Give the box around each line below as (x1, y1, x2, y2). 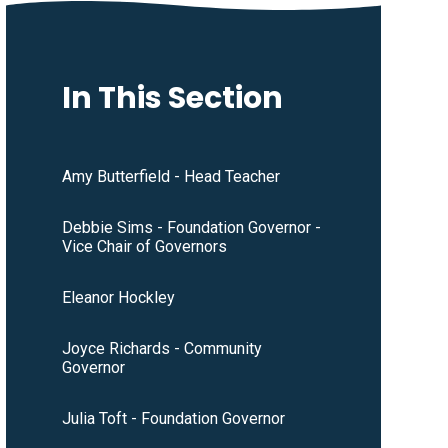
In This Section (61, 77, 283, 120)
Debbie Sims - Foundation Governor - (61, 218, 321, 238)
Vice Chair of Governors (61, 237, 227, 257)
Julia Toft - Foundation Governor (61, 409, 285, 429)
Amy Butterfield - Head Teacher (61, 167, 280, 187)
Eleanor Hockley (61, 288, 175, 308)
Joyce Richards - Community (61, 339, 262, 359)
